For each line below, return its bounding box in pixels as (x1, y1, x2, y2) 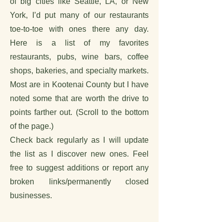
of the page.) (10, 122, 54, 130)
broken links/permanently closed (10, 177, 149, 186)
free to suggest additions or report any (10, 164, 149, 172)
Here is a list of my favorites (10, 39, 149, 47)
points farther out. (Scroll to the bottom (10, 108, 149, 116)
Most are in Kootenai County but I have (10, 80, 149, 89)
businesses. (10, 191, 52, 200)
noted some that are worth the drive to (10, 94, 149, 103)
